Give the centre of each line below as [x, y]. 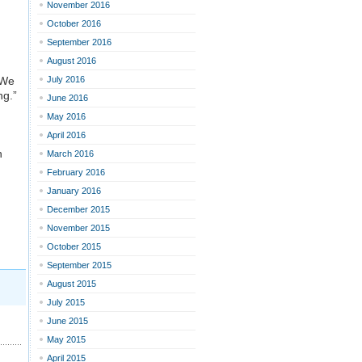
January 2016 [74, 191]
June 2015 [67, 321]
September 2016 [79, 42]
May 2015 [66, 339]
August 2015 [72, 284]
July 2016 [66, 79]
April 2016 [66, 135]
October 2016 [74, 23]
